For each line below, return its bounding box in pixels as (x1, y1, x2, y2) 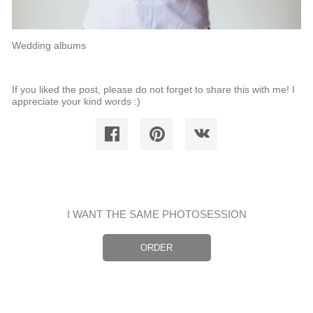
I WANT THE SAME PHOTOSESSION (66, 208, 247, 220)
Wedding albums (12, 39, 86, 51)
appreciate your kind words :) (12, 95, 140, 107)
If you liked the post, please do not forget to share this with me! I (12, 83, 295, 95)
